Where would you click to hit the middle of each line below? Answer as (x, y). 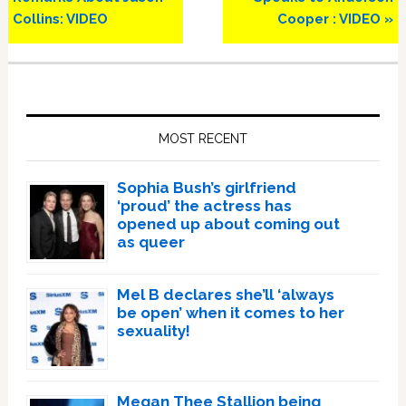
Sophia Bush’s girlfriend (206, 188)
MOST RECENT (203, 139)
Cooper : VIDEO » (336, 19)
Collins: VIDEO (60, 19)
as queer (150, 242)
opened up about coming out (228, 224)
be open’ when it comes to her (230, 313)
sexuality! (153, 331)
